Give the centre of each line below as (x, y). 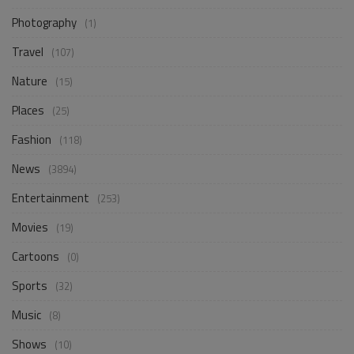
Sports (30, 285)
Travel (28, 51)
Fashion (32, 139)
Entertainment (51, 198)
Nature (30, 81)
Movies (30, 227)
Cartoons (36, 256)
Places (28, 110)
